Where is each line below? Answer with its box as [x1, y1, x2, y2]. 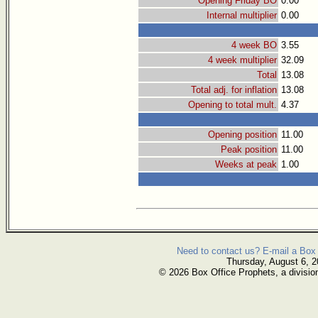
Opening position [208, 129, 277, 141]
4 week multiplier [208, 55, 277, 66]
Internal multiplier [207, 10, 277, 21]
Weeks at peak [215, 159, 277, 170]
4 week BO [231, 40, 277, 51]
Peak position [221, 144, 277, 155]
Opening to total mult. [188, 99, 277, 111]
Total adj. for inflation [191, 84, 277, 96]
